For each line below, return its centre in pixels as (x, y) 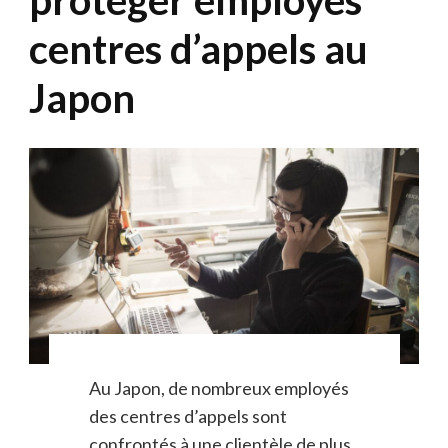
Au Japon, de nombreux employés (218, 388)
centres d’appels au (198, 48)
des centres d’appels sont (187, 416)
